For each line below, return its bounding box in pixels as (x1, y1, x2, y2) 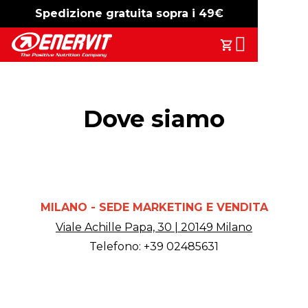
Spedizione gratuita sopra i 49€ (34, 7, 223, 20)
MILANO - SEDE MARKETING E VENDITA (40, 201, 268, 214)
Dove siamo (83, 104, 225, 133)
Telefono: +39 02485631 (89, 240, 219, 253)
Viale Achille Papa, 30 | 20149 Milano (56, 220, 252, 234)
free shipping (143, 7, 223, 20)
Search (192, 30, 234, 44)
